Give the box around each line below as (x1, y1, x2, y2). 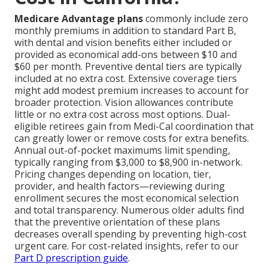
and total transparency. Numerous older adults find (14, 203, 244, 217)
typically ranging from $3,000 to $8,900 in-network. (14, 156, 242, 169)
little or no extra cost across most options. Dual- (14, 108, 230, 121)
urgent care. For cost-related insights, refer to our (14, 239, 239, 253)
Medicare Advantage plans (14, 12, 143, 26)
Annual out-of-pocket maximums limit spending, (14, 144, 230, 157)
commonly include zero (143, 12, 248, 26)
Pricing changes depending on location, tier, (14, 167, 211, 181)
